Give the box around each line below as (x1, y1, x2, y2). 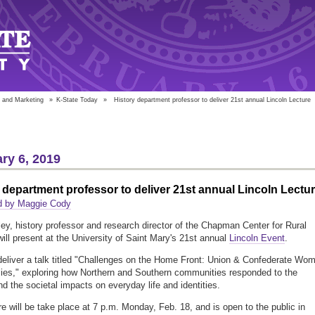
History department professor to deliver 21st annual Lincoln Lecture (114, 96, 311, 103)
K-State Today (56, 96, 98, 103)
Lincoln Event (229, 233, 285, 244)
